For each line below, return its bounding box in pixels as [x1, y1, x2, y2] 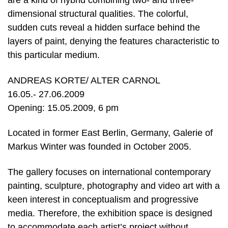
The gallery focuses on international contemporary [8, 166, 211, 177]
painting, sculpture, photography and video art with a [8, 180, 220, 191]
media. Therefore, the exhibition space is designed [8, 208, 212, 218]
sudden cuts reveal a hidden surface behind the [8, 22, 200, 33]
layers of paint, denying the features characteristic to [8, 36, 219, 47]
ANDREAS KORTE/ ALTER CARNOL [8, 75, 160, 85]
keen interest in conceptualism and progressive [8, 194, 198, 205]
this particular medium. [8, 50, 100, 61]
